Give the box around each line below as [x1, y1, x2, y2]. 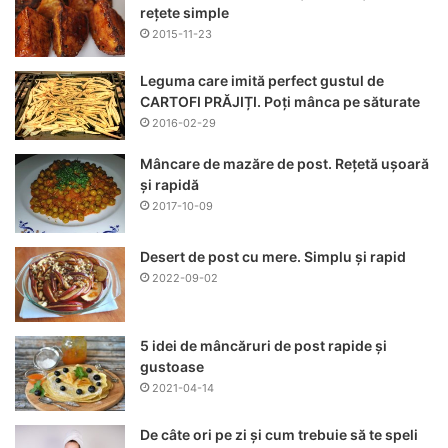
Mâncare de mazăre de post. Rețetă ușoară [140, 154, 429, 172]
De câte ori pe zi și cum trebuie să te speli [140, 426, 418, 444]
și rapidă [140, 175, 199, 193]
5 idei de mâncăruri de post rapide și [140, 337, 387, 355]
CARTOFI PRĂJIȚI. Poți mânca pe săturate [140, 93, 420, 111]
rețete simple [140, 4, 229, 22]
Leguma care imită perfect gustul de [140, 72, 384, 90]
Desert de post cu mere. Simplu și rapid [140, 248, 406, 266]
